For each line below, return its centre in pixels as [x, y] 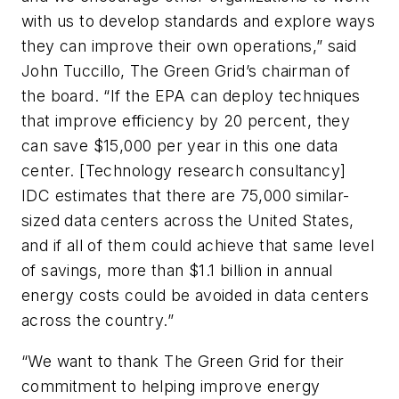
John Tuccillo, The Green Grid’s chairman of [186, 71]
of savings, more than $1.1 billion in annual [177, 271]
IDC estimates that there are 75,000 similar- [186, 196]
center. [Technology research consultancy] [184, 171]
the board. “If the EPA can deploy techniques [191, 96]
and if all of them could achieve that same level [198, 246]
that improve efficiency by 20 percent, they [186, 121]
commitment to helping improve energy [171, 386]
